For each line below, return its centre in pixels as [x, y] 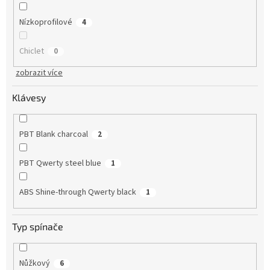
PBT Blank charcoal [53, 135]
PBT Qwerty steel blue [60, 164]
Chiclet [31, 51]
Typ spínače [38, 226]
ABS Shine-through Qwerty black [77, 193]
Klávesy [29, 98]
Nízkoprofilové [46, 22]
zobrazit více [39, 73]
